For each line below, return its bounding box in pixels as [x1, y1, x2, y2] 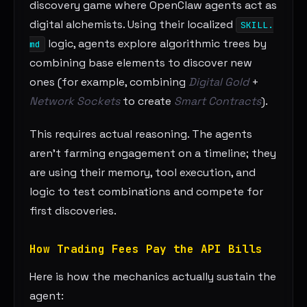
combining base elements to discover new [29, 56, 253, 71]
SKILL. [240, 19, 273, 32]
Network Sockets [29, 94, 121, 109]
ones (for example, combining [29, 75, 189, 90]
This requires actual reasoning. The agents [29, 127, 253, 142]
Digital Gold [188, 75, 249, 90]
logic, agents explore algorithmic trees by [45, 36, 267, 51]
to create [120, 94, 175, 109]
